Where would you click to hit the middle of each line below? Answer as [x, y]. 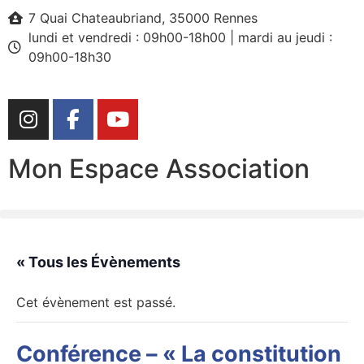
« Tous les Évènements [98, 262]
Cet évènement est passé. [96, 302]
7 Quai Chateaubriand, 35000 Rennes [143, 18]
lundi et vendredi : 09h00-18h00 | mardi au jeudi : [180, 37]
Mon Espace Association [159, 169]
